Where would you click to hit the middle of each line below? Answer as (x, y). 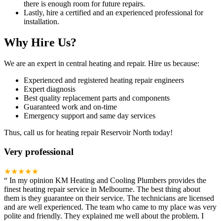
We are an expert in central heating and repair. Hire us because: (102, 64)
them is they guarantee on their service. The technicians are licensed (109, 198)
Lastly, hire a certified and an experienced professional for (113, 13)
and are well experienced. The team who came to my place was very (110, 207)
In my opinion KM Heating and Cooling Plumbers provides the (108, 180)
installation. (41, 22)
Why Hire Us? (40, 43)
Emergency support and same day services (90, 116)
